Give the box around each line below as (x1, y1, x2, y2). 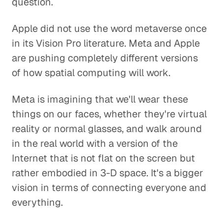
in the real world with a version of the (12, 137, 178, 150)
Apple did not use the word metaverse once (12, 22, 207, 35)
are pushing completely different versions (12, 52, 198, 64)
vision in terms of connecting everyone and (12, 181, 206, 194)
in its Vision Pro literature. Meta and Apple (12, 37, 200, 50)
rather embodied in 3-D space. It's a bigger (12, 166, 203, 179)
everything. (12, 196, 63, 209)
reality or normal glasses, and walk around (12, 122, 202, 135)
